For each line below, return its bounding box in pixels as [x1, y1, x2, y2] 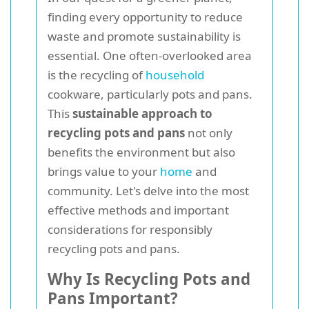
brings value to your [48, 163, 160, 179]
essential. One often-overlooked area [48, 48, 252, 63]
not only [185, 125, 232, 141]
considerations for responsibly [48, 221, 212, 237]
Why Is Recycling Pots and [48, 268, 250, 290]
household [146, 67, 204, 83]
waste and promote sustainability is [48, 28, 241, 44]
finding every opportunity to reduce [48, 9, 243, 25]
